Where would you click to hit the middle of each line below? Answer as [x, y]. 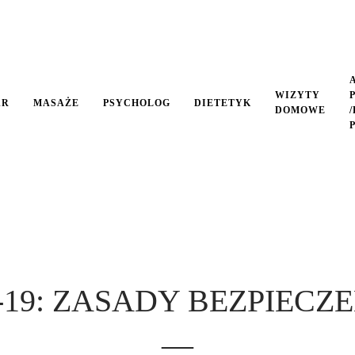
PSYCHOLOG [137, 103]
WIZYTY [298, 95]
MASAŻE [56, 103]
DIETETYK [223, 103]
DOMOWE [300, 110]
